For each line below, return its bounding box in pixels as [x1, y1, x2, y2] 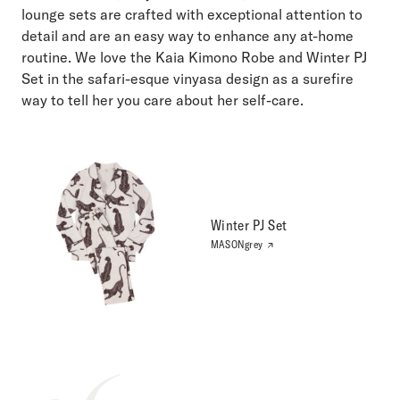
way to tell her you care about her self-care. [21, 91, 304, 109]
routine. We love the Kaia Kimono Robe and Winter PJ [21, 48, 367, 66]
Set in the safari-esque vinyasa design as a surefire [21, 70, 354, 87]
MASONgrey [211, 237, 266, 252]
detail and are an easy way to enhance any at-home [21, 27, 354, 45]
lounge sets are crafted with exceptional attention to [21, 5, 362, 23]
